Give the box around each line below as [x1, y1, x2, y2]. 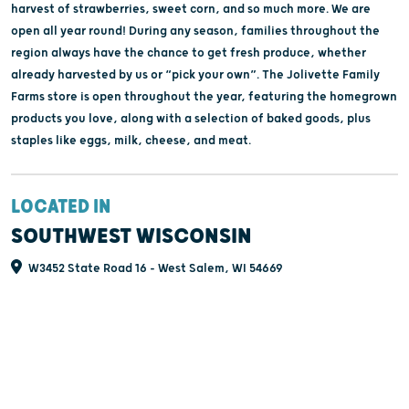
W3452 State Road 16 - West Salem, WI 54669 [26, 260, 283, 276]
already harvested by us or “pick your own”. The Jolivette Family [11, 67, 380, 82]
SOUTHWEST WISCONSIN [11, 223, 252, 249]
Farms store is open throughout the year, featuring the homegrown [11, 89, 397, 104]
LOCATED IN [11, 195, 110, 218]
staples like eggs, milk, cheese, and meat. [11, 132, 251, 148]
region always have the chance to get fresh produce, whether [11, 45, 366, 60]
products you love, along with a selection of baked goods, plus [11, 110, 371, 126]
